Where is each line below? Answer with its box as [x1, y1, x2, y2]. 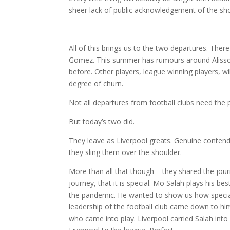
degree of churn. [69, 78, 124, 88]
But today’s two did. [69, 116, 135, 126]
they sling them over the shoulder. [69, 147, 182, 157]
